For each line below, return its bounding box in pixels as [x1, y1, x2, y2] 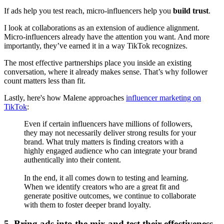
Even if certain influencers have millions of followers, [24, 119, 192, 128]
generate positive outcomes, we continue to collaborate [24, 191, 196, 200]
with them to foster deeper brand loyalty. [24, 200, 151, 209]
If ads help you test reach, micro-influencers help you [4, 6, 173, 15]
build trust [173, 6, 208, 15]
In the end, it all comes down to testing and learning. [24, 173, 188, 182]
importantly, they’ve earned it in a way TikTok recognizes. [4, 41, 187, 50]
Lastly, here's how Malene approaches [4, 93, 126, 102]
